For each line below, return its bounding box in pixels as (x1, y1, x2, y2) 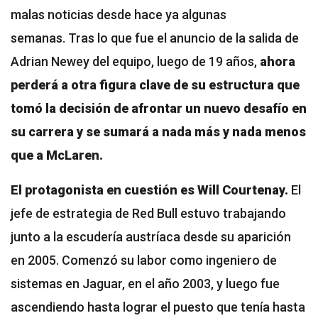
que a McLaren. (11, 147, 106, 163)
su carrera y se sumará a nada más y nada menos (11, 124, 306, 139)
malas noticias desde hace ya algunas (11, 6, 226, 22)
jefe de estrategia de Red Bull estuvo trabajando (11, 205, 286, 221)
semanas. (11, 30, 65, 45)
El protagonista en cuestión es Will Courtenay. (11, 182, 291, 197)
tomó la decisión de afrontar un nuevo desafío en (11, 100, 307, 116)
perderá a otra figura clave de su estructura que (11, 77, 300, 92)
